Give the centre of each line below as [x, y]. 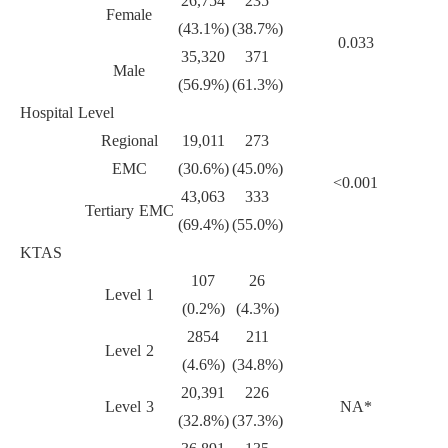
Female [129, 15]
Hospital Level [67, 113]
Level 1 [129, 295]
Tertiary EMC [129, 211]
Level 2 [129, 351]
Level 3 [129, 407]
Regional [129, 141]
